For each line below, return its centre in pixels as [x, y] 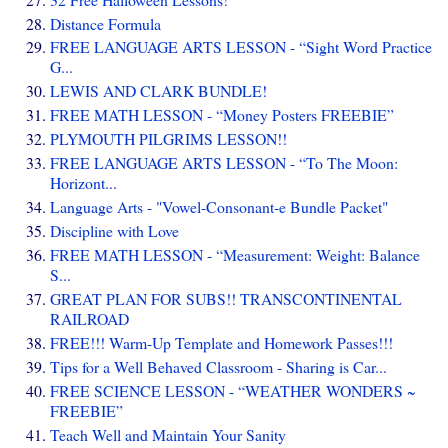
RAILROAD [89, 319]
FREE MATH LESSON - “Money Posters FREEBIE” [222, 115]
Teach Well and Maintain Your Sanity [168, 434]
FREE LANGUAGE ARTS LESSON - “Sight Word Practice [241, 47]
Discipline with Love [114, 231]
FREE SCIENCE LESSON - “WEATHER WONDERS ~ [233, 390]
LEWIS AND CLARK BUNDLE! [158, 91]
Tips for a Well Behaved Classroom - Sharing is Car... [218, 366]
